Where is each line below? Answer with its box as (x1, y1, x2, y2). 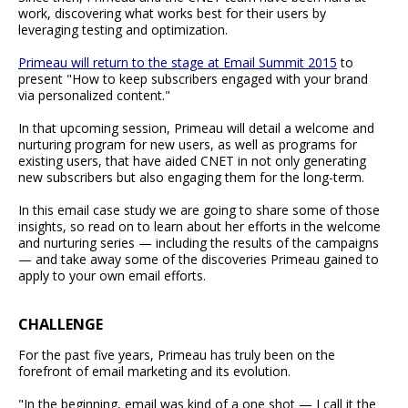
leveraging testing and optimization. (18, 21, 228, 39)
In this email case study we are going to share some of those (18, 201, 380, 219)
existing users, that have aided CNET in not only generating (18, 152, 366, 170)
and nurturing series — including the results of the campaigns (18, 234, 379, 252)
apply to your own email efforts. (18, 267, 206, 285)
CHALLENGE (18, 313, 103, 334)
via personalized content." (18, 87, 170, 105)
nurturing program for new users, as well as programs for (18, 136, 357, 154)
